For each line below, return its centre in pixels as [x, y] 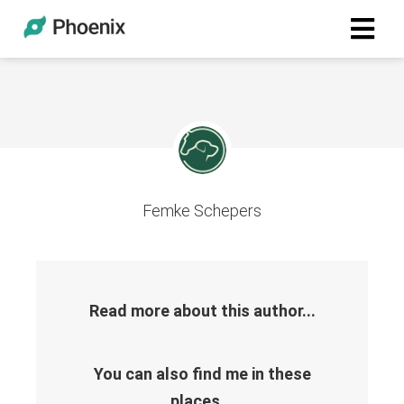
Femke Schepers [202, 211]
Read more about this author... [202, 311]
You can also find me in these [202, 374]
